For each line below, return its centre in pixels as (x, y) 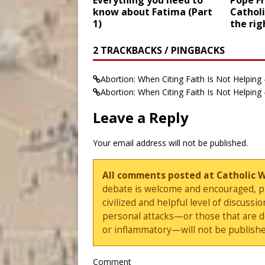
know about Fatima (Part (153, 12)
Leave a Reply (141, 118)
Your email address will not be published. (170, 143)
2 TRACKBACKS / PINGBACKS (159, 51)
